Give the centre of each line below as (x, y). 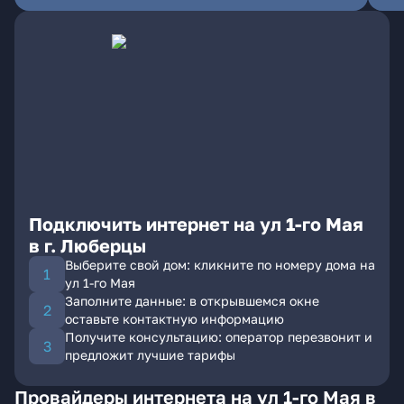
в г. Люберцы (87, 245)
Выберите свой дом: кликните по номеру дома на (220, 265)
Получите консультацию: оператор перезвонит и (219, 337)
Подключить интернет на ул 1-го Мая (196, 224)
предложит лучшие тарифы (150, 355)
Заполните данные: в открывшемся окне (192, 301)
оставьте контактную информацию (174, 319)
